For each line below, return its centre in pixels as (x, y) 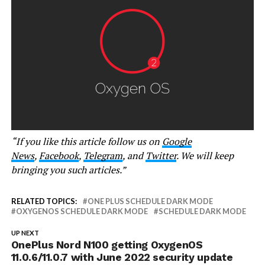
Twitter (161, 156)
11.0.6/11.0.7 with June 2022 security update (122, 258)
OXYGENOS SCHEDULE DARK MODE (82, 211)
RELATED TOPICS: (44, 201)
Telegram (103, 156)
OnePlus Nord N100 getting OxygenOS (107, 245)
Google (177, 142)
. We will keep (205, 156)
